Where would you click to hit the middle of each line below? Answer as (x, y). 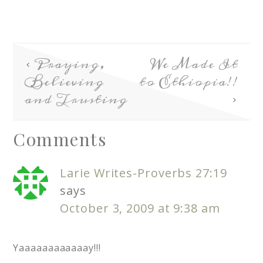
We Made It (195, 64)
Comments (60, 139)
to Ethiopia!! (188, 82)
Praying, (69, 64)
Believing (65, 82)
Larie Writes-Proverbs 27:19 (144, 173)
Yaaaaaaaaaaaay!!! (57, 248)
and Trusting (77, 100)
